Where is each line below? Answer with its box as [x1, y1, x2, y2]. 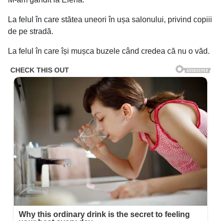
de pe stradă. [8, 27, 53, 36]
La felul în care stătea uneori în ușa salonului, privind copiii [8, 15, 212, 24]
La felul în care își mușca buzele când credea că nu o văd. [8, 47, 210, 56]
